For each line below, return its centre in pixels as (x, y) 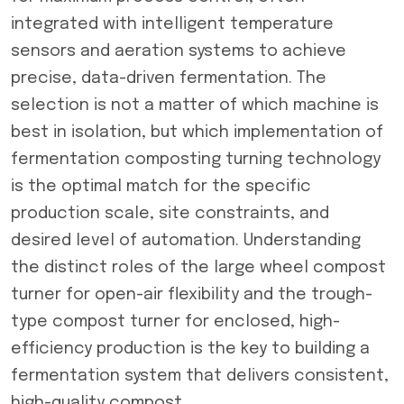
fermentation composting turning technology (196, 160)
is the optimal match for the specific (161, 187)
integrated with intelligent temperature (172, 24)
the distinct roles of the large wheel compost (198, 268)
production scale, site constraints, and (170, 214)
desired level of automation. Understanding (186, 241)
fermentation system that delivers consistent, (200, 376)
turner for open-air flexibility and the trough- (192, 295)
